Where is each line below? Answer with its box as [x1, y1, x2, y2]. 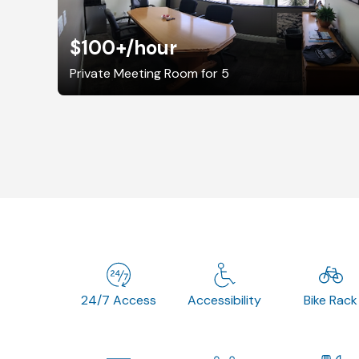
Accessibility [188, 291, 262, 309]
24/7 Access [81, 291, 157, 309]
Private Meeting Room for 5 [70, 64, 229, 82]
